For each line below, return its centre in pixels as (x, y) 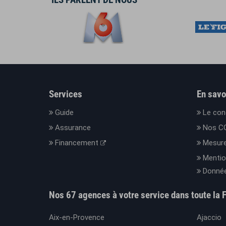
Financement (78, 143)
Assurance (73, 128)
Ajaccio (209, 217)
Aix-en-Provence (77, 217)
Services (66, 94)
